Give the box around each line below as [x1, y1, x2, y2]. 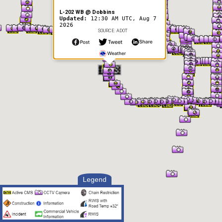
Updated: [59, 15, 91, 22]
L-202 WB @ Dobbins [59, 9, 115, 15]
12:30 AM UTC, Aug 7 [91, 15, 157, 22]
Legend [83, 175, 107, 184]
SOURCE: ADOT [98, 28, 127, 33]
